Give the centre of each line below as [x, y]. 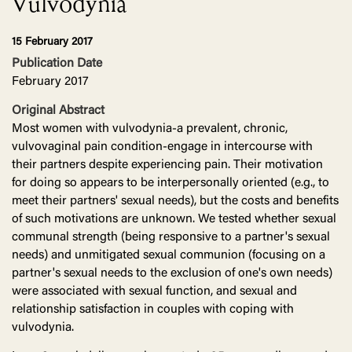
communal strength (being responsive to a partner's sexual [171, 238]
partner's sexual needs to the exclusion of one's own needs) [172, 274]
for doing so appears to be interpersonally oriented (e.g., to [170, 183]
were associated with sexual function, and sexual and [154, 292]
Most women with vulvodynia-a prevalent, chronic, [150, 129]
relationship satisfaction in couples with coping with [153, 310]
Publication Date [57, 64]
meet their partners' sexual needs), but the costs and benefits [175, 202]
